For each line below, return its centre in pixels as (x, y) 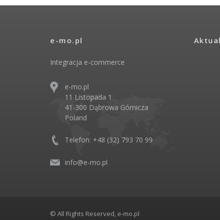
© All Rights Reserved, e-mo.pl (95, 214)
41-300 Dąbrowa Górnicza (107, 108)
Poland (76, 118)
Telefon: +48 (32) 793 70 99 (109, 140)
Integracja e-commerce (87, 62)
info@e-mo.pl (86, 163)
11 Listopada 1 (88, 97)
